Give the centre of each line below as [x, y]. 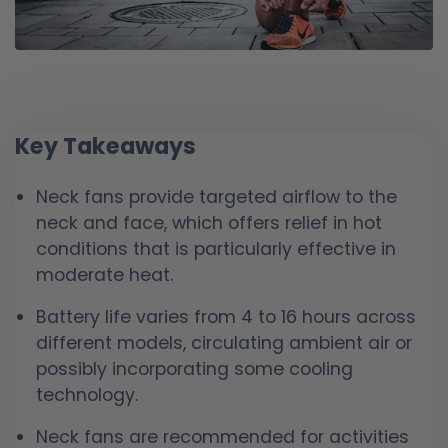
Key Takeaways [105, 145]
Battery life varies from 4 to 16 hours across [226, 317]
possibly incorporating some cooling [194, 369]
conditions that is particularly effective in [216, 249]
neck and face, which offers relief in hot [209, 223]
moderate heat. [104, 275]
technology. [87, 395]
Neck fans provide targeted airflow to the [216, 197]
